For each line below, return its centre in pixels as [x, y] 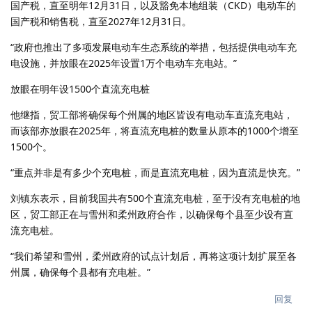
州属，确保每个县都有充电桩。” [80, 272]
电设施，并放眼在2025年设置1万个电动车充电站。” [124, 63]
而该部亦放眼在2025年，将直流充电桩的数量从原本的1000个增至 [155, 131]
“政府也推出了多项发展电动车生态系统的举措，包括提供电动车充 [154, 47]
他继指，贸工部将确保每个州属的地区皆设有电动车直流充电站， [152, 115]
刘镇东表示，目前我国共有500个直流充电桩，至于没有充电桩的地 [155, 198]
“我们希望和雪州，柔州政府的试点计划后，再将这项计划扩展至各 [154, 256]
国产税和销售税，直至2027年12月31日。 [101, 22]
